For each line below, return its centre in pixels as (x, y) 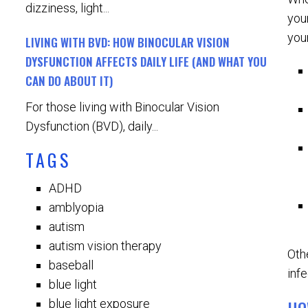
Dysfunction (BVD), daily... (92, 126)
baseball (71, 265)
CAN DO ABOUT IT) (69, 81)
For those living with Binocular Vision (122, 107)
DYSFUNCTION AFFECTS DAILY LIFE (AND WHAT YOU (146, 62)
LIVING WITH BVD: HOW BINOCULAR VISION (128, 42)
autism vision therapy (106, 246)
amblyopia (77, 207)
